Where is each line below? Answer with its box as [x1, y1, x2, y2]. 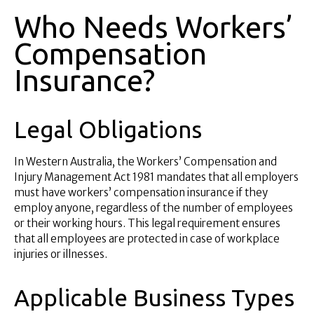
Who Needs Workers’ [14, 11, 293, 44]
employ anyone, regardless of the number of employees [14, 201, 293, 214]
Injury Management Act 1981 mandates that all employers [14, 170, 299, 184]
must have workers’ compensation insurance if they [14, 186, 268, 199]
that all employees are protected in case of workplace [14, 232, 280, 245]
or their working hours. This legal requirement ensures [14, 217, 280, 230]
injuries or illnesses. [14, 247, 107, 261]
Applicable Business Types [14, 285, 294, 311]
